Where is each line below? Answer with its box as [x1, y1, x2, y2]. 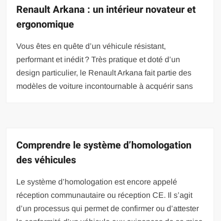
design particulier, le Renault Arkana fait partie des [16, 68, 192, 77]
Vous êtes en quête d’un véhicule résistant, [16, 41, 166, 50]
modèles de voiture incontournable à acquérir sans [16, 81, 193, 90]
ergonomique [16, 17, 74, 32]
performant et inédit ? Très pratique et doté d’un [16, 55, 181, 64]
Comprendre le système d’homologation [16, 138, 192, 152]
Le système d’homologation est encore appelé [16, 177, 178, 186]
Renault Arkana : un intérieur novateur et [16, 2, 196, 17]
